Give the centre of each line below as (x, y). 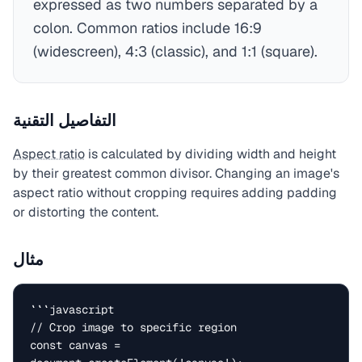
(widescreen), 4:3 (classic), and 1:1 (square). (175, 51)
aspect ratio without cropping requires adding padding (175, 193)
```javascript (72, 309)
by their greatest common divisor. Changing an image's (176, 173)
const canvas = (75, 345)
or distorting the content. (86, 212)
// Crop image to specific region (133, 327)
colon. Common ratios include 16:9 (147, 28)
